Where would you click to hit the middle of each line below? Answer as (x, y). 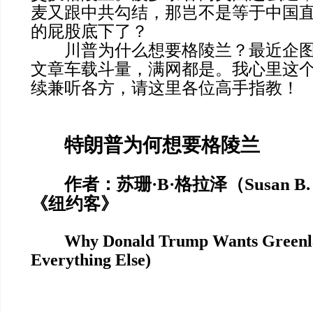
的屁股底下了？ (89, 31)
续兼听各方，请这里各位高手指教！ (165, 88)
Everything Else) (91, 260)
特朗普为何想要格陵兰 (162, 145)
